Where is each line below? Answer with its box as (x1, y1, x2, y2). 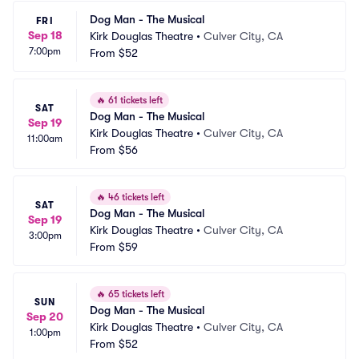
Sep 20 (26, 310, 63, 323)
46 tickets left (106, 192, 164, 203)
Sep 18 (27, 29, 63, 42)
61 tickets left (106, 95, 163, 106)
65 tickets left (106, 288, 164, 300)
